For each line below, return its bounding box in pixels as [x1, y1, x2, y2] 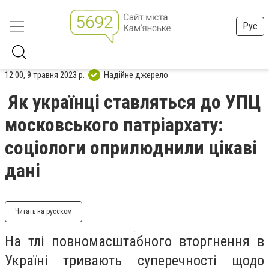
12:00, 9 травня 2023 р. [5, 69, 85, 80]
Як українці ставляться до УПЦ [8, 91, 261, 113]
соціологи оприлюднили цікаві [5, 136, 257, 159]
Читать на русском [15, 207, 72, 216]
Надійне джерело [104, 69, 168, 80]
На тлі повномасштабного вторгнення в [5, 233, 264, 250]
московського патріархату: [5, 113, 223, 136]
